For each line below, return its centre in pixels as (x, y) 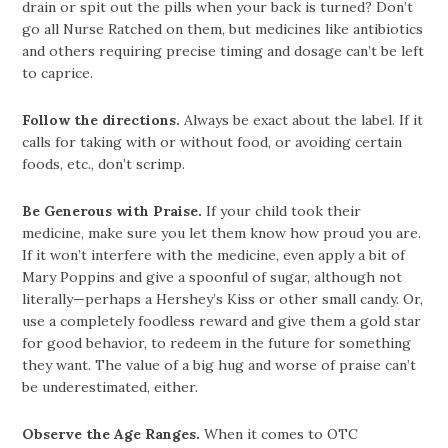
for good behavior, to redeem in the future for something (217, 343)
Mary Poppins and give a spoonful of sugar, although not (212, 277)
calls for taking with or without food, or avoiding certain (212, 142)
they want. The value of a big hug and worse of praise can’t (219, 365)
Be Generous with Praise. (114, 211)
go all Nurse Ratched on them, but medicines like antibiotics (223, 29)
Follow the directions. (103, 120)
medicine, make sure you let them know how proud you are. (222, 233)
